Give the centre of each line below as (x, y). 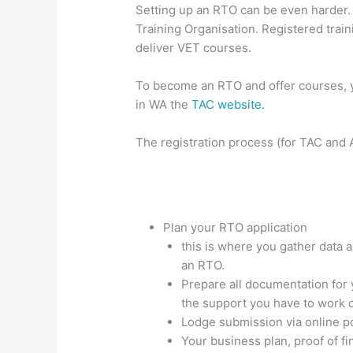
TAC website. (229, 105)
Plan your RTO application (235, 228)
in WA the (164, 105)
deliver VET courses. (194, 48)
